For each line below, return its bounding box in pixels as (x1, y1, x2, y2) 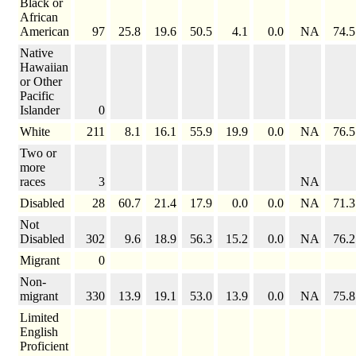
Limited (20, 311, 59, 325)
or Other (20, 75, 62, 89)
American (20, 25, 69, 39)
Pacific (20, 89, 54, 103)
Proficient (20, 339, 68, 354)
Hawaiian (20, 60, 68, 75)
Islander (20, 103, 60, 118)
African (20, 10, 58, 25)
